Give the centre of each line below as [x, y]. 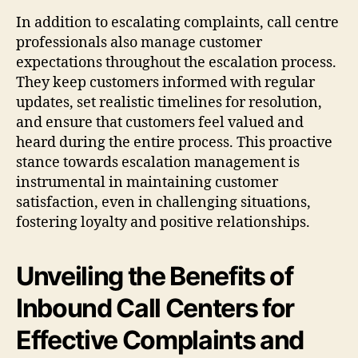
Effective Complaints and [160, 340]
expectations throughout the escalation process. [176, 62]
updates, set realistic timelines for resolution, [169, 102]
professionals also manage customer [139, 42]
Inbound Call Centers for [155, 308]
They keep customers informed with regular [165, 82]
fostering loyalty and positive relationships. [163, 222]
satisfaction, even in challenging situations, [163, 202]
